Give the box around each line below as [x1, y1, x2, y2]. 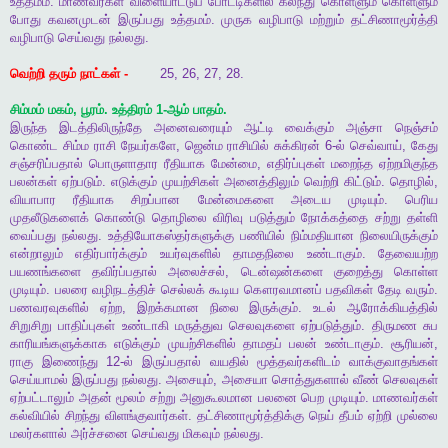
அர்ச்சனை [71, 426, 128, 442]
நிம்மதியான [291, 228, 354, 244]
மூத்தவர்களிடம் [257, 354, 341, 370]
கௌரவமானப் [243, 282, 322, 298]
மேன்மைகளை [197, 192, 274, 208]
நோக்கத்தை [301, 210, 369, 226]
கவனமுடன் [47, 12, 111, 28]
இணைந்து [41, 354, 98, 370]
